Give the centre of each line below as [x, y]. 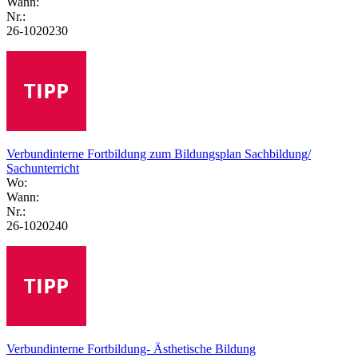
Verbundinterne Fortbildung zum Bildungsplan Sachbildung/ [159, 153]
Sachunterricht [43, 168]
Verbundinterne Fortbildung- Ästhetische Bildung [131, 348]
